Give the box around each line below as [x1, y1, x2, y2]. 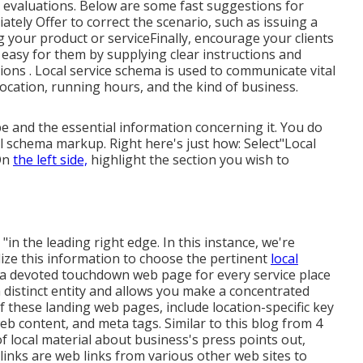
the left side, [13, 151, 88, 169]
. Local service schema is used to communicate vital [29, 62, 335, 80]
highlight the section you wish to [88, 151, 289, 169]
